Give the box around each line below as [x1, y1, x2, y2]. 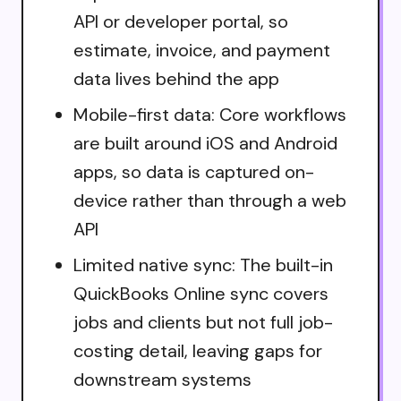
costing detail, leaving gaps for [73, 338, 322, 363]
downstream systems [73, 367, 252, 391]
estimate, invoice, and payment [73, 38, 330, 62]
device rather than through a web [73, 188, 346, 212]
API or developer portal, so [73, 9, 288, 33]
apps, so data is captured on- [73, 159, 314, 183]
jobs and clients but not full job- [73, 310, 333, 334]
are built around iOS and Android [73, 131, 337, 155]
